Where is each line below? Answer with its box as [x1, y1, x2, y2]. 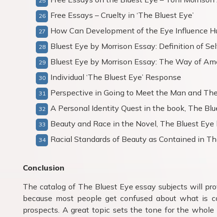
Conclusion [23, 162, 64, 172]
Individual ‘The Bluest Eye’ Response [50, 72, 181, 82]
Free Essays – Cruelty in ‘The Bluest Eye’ [50, 10, 194, 20]
